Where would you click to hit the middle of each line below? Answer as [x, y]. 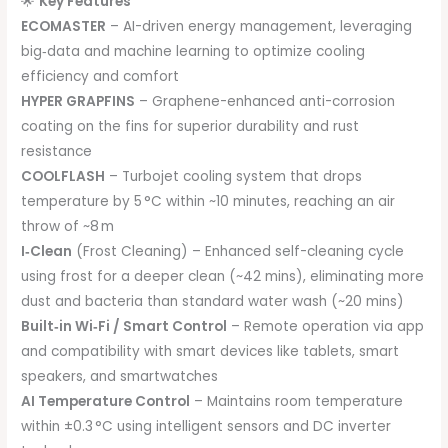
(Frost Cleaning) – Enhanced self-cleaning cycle [238, 252]
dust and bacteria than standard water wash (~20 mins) [213, 302]
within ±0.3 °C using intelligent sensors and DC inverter [206, 427]
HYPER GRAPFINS [78, 102]
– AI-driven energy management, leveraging [259, 27]
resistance [57, 152]
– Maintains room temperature [297, 402]
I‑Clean [47, 252]
